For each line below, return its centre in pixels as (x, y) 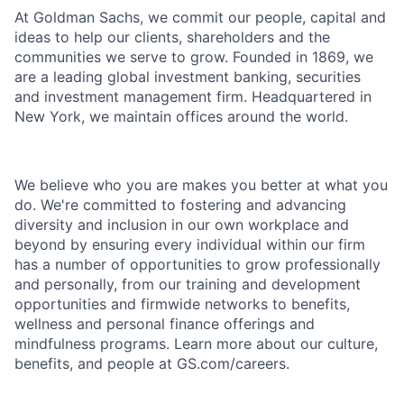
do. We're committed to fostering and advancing (180, 204)
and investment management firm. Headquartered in (193, 96)
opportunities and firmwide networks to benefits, (182, 303)
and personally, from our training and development (188, 284)
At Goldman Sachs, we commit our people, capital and (200, 17)
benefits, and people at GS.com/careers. (152, 363)
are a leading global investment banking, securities (188, 76)
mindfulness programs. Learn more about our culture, (196, 343)
